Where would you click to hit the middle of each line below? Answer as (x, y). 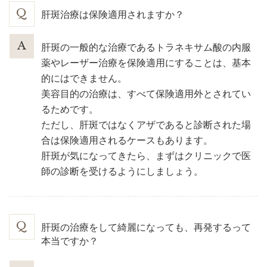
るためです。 (70, 109)
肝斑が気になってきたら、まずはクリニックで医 (146, 156)
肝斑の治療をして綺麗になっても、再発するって (146, 227)
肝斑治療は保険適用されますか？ (113, 14)
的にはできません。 (84, 78)
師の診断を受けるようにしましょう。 (122, 171)
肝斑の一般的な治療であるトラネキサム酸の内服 (146, 47)
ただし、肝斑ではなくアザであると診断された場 (146, 125)
